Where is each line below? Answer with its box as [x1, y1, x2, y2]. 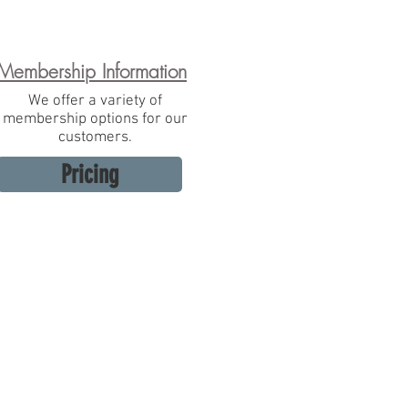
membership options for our [3, 110, 188, 128]
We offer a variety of [28, 92, 162, 110]
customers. [58, 128, 132, 147]
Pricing [61, 159, 118, 189]
